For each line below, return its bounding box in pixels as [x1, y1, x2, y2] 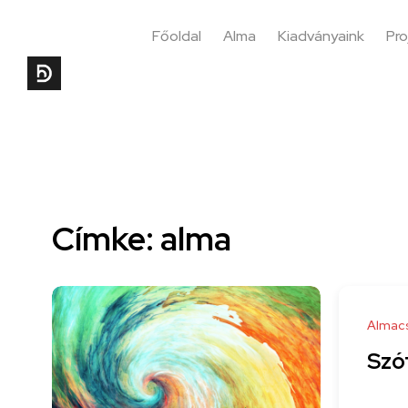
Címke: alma [52, 217, 231, 260]
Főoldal [151, 26, 201, 46]
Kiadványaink [277, 26, 364, 46]
